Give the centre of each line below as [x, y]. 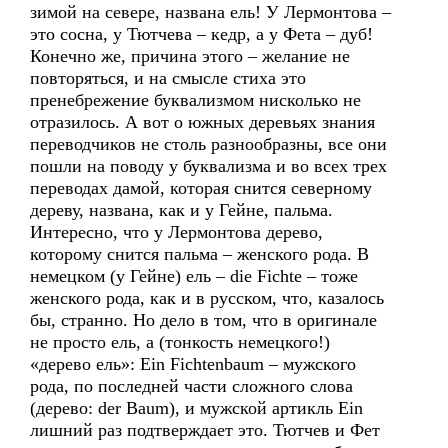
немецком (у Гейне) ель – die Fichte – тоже [194, 276]
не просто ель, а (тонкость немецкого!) [180, 342]
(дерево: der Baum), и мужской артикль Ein [196, 408]
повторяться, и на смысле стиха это [168, 78]
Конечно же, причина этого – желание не [190, 56]
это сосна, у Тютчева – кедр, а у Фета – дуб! [201, 34]
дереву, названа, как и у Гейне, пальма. [181, 210]
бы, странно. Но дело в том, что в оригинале [203, 320]
